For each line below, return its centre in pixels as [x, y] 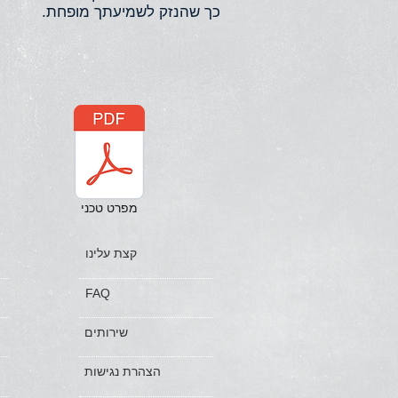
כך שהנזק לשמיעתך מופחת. [129, 12]
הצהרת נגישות [123, 372]
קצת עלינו [111, 254]
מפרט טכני [109, 208]
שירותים [106, 333]
